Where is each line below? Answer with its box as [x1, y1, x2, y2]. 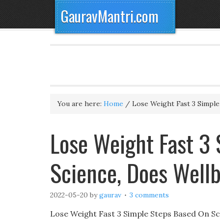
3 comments [130, 191, 169, 199]
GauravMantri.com [61, 5, 159, 27]
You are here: [57, 99, 104, 108]
